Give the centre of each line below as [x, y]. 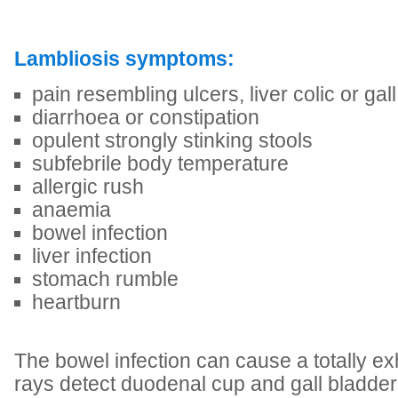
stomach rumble [105, 279]
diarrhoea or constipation [146, 118]
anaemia [72, 210]
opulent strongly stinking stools [172, 141]
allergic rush [88, 187]
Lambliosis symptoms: [124, 59]
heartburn [76, 302]
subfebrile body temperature [160, 164]
